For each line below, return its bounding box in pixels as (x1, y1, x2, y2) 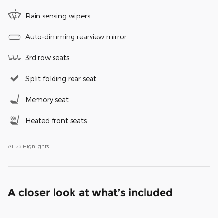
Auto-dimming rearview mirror (25, 32, 127, 41)
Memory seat (25, 95, 69, 104)
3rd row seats (25, 53, 69, 62)
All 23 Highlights (8, 143, 49, 149)
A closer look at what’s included (8, 186, 173, 199)
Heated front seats (25, 116, 87, 125)
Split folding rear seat (25, 74, 96, 83)
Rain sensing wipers (25, 11, 90, 20)
